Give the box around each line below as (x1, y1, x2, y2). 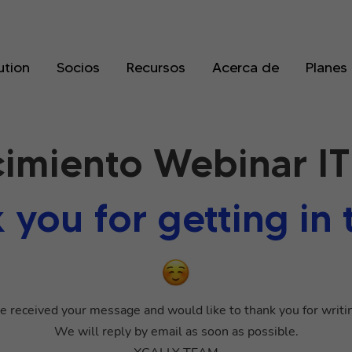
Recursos (126, 59, 185, 76)
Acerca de (211, 59, 279, 76)
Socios (56, 59, 100, 76)
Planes (305, 59, 347, 76)
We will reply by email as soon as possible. (53, 322, 299, 340)
